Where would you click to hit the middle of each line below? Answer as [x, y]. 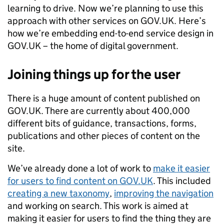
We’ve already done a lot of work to [80, 168]
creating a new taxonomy [58, 193]
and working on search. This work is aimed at [98, 206]
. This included [182, 181]
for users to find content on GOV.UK [80, 181]
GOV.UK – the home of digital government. [93, 46]
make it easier [181, 168]
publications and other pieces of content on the [104, 136]
